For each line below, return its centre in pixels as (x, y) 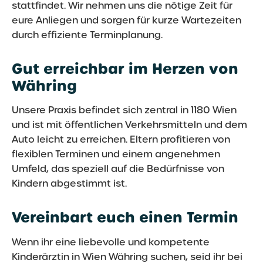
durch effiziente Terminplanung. (87, 35)
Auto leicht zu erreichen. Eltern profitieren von (121, 140)
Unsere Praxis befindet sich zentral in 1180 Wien (124, 110)
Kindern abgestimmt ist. (69, 184)
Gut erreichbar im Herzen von (125, 69)
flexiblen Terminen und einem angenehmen (116, 154)
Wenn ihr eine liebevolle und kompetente (111, 242)
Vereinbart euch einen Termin (125, 218)
